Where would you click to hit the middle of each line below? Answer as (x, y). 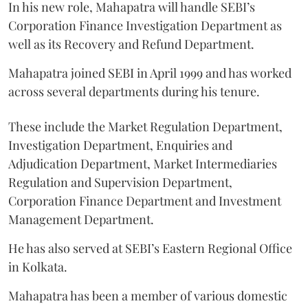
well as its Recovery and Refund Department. (131, 44)
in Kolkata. (38, 266)
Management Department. (81, 219)
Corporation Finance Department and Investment (145, 200)
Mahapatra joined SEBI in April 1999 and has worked (150, 73)
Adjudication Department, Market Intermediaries (143, 163)
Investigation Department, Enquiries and (120, 145)
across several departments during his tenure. (134, 91)
